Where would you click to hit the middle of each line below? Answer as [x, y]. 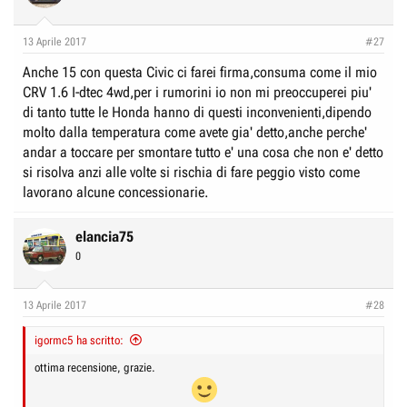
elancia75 [104, 236]
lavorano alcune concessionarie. [115, 192]
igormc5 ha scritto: [79, 340]
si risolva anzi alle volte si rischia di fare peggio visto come [191, 172]
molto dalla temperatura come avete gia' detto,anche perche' [195, 132]
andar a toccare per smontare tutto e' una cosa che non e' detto [203, 152]
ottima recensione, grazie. [95, 367]
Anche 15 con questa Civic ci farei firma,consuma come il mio [200, 72]
